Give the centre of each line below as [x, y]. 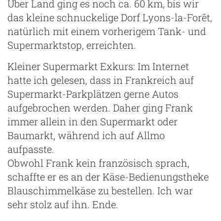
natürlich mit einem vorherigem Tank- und [107, 31]
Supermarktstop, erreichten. [72, 45]
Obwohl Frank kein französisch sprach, [98, 163]
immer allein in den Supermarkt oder [92, 121]
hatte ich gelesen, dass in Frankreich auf [101, 80]
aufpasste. [31, 149]
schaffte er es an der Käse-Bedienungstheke [108, 176]
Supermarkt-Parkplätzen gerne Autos [93, 93]
